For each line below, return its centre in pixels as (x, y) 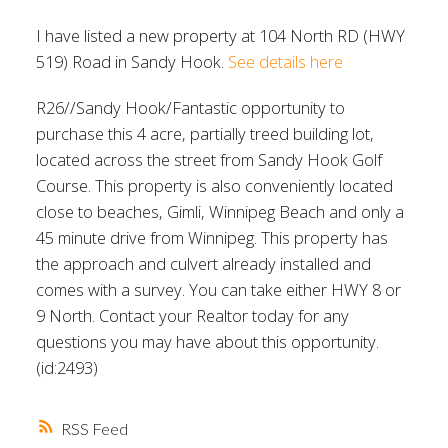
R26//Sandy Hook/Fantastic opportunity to (190, 107)
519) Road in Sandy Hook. (131, 61)
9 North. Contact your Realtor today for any (192, 315)
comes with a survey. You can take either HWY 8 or (218, 289)
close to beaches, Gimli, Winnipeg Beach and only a (219, 211)
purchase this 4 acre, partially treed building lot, (204, 133)
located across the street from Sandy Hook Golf (208, 159)
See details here (285, 61)
